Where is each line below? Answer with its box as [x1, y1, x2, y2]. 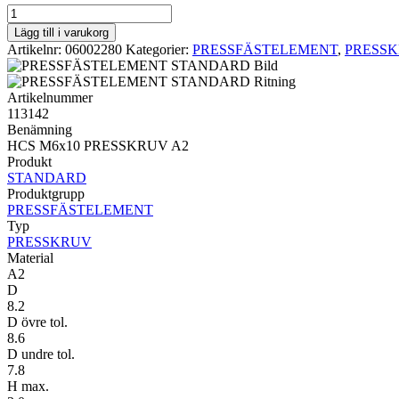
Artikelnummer [7, 89, 93, 105]
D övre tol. [7, 313, 68, 330]
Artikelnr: [7, 41, 65, 57]
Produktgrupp [7, 185, 85, 201]
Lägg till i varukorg [14, 25, 109, 39]
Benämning [7, 121, 72, 137]
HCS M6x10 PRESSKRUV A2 [7, 137, 189, 153]
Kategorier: [126, 41, 192, 57]
